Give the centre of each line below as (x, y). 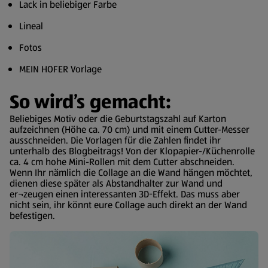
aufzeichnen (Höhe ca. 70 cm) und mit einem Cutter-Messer (130, 129)
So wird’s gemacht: (90, 102)
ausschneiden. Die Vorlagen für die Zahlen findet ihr (115, 140)
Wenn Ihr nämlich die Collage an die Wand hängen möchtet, (131, 172)
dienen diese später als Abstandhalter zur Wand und (116, 183)
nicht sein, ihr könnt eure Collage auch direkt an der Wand (128, 205)
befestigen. (32, 215)
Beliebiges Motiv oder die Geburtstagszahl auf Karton (118, 118)
